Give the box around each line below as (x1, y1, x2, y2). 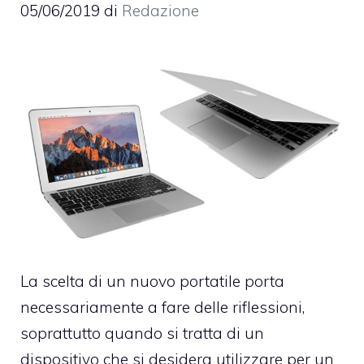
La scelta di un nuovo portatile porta (20, 271, 284, 292)
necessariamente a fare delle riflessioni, (20, 297, 305, 318)
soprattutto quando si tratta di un (20, 323, 264, 344)
